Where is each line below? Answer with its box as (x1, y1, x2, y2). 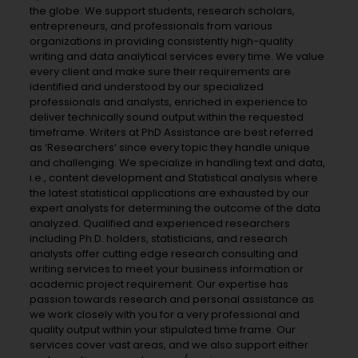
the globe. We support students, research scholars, (30, 2, 296, 18)
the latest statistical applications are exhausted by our (30, 185, 310, 201)
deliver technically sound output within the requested (30, 109, 304, 125)
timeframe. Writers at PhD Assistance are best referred (30, 124, 314, 140)
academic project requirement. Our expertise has (30, 276, 289, 292)
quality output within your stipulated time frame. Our (30, 321, 296, 337)
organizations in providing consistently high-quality (30, 33, 294, 49)
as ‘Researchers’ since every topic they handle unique (30, 139, 311, 155)
